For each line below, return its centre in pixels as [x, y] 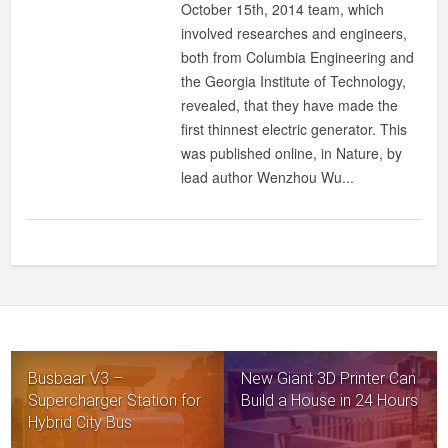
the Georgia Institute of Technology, [294, 81]
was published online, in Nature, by [292, 153]
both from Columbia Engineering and [298, 57]
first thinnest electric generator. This [294, 129]
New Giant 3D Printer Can [329, 379]
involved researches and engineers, [294, 33]
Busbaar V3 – [76, 379]
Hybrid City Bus [80, 423]
